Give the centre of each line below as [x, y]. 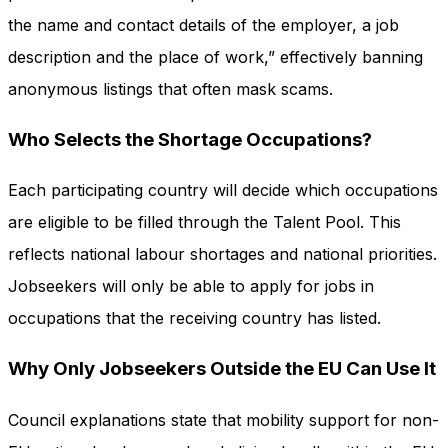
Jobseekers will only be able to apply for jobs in [191, 286]
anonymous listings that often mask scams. [170, 89]
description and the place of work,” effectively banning [215, 57]
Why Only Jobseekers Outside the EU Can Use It [222, 369]
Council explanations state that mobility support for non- [223, 419]
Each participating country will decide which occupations [223, 190]
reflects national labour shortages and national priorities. [222, 254]
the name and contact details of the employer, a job [203, 25]
